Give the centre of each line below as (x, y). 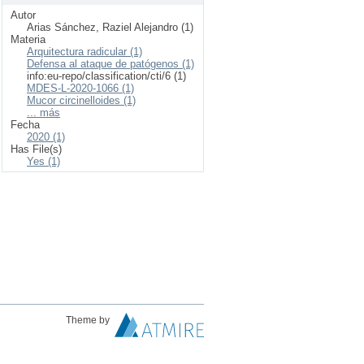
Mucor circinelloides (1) (81, 100)
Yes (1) (43, 161)
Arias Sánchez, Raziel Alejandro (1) (110, 27)
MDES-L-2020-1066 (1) (80, 88)
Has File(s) (36, 149)
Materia (28, 39)
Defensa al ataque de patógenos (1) (110, 64)
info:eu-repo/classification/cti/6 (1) (106, 76)
